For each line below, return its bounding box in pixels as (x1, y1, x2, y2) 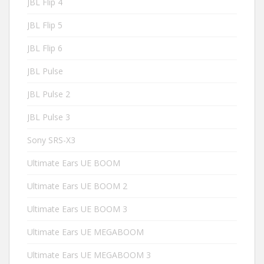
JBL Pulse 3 (27, 111, 70, 123)
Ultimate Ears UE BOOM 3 (27, 203, 127, 214)
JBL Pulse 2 (27, 88, 70, 100)
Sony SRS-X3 (27, 134, 75, 146)
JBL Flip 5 (27, 19, 62, 31)
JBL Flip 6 (27, 42, 62, 54)
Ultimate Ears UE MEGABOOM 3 (27, 249, 151, 260)
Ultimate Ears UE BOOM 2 (27, 180, 127, 192)
